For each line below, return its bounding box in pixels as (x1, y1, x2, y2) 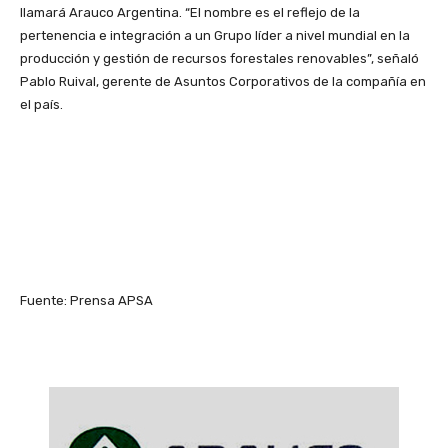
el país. (20, 97, 63, 113)
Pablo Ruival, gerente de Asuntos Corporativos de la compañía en (20, 74, 426, 90)
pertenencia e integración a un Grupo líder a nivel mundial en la (20, 28, 410, 44)
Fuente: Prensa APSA (20, 293, 153, 309)
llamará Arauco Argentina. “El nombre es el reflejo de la (20, 5, 360, 21)
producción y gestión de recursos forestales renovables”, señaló (20, 51, 419, 67)
